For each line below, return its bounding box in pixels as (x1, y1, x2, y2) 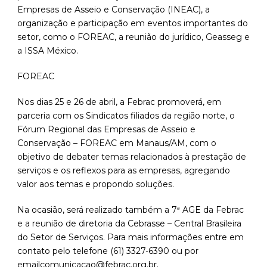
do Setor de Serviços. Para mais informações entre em (17, 232, 244, 243)
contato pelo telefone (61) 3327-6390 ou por (17, 246, 198, 257)
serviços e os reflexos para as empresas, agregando (17, 165, 230, 176)
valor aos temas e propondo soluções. (17, 179, 174, 190)
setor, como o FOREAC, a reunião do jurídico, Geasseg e (17, 32, 250, 43)
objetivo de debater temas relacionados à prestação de (17, 151, 246, 163)
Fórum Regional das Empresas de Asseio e (17, 124, 195, 135)
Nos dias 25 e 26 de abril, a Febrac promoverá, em (17, 97, 221, 108)
